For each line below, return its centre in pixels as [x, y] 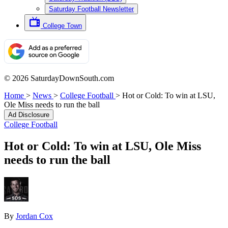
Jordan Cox [34, 216]
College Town [62, 26]
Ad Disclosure [29, 115]
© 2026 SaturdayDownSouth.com [59, 78]
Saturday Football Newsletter [91, 9]
